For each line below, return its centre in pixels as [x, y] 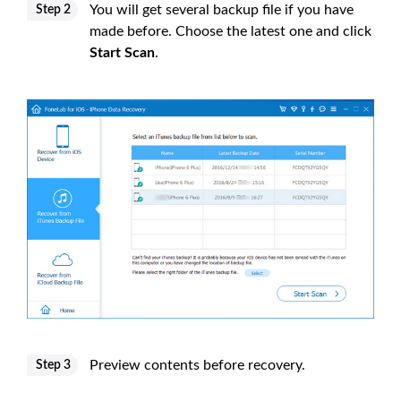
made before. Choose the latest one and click [230, 31]
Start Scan [122, 52]
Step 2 [53, 9]
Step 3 [53, 366]
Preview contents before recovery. [197, 366]
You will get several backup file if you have [222, 9]
